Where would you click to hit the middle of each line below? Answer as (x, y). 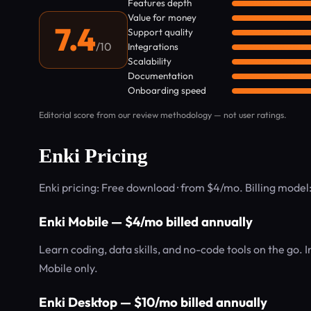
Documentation (160, 76)
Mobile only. (68, 268)
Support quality (160, 32)
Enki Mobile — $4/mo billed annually (146, 221)
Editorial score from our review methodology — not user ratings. (163, 115)
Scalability (150, 61)
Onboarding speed (167, 90)
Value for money (162, 17)
